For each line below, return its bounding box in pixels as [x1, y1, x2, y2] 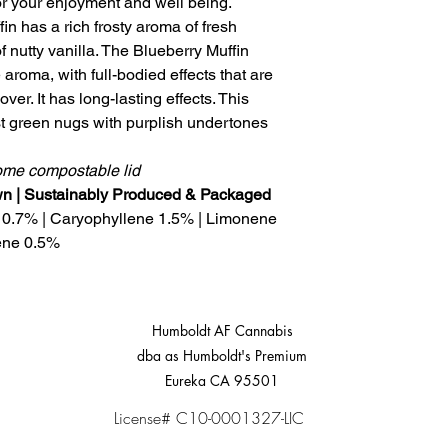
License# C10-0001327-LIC [113, 406, 304, 429]
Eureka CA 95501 [165, 370, 279, 390]
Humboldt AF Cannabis [151, 320, 293, 340]
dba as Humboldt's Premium [137, 345, 307, 365]
